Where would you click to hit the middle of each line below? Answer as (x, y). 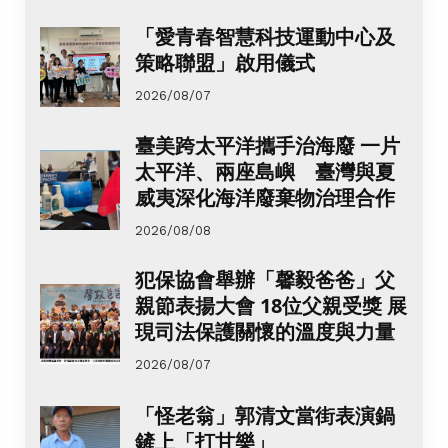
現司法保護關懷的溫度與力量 (265, 332)
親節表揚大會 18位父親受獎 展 (271, 306)
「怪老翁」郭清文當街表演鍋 (265, 415)
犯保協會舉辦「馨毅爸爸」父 (265, 280)
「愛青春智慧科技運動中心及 (265, 36)
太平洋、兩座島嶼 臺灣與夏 (265, 172)
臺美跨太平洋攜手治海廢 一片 (267, 146)
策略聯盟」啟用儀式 (225, 62)
